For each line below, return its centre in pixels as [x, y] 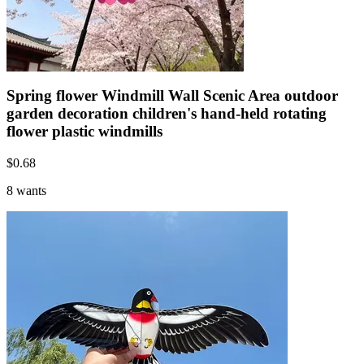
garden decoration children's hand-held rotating [167, 113]
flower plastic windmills [84, 131]
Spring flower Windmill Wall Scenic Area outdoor [172, 95]
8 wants [26, 190]
